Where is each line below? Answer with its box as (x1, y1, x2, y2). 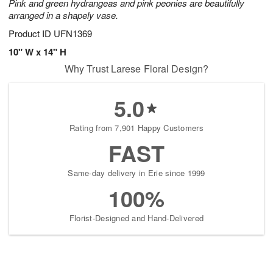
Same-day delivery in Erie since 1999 (68, 167, 205, 179)
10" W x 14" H (9, 45, 66, 59)
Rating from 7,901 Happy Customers (69, 122, 204, 134)
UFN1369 (54, 27, 92, 40)
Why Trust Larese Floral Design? (64, 62, 209, 76)
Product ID (9, 27, 54, 40)
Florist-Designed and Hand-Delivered (69, 212, 204, 224)
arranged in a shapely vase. (9, 9, 118, 22)
